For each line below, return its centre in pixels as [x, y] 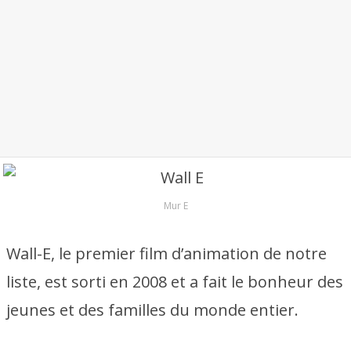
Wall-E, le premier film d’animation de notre [166, 253]
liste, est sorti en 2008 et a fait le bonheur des [175, 282]
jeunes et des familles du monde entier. [152, 310]
